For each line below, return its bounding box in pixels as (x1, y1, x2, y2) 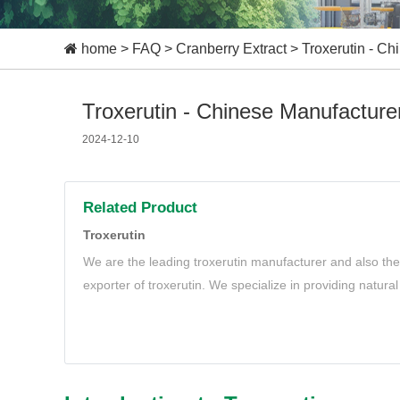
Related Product (83, 199, 197, 216)
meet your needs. (83, 301, 182, 315)
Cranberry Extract (176, 41, 287, 56)
